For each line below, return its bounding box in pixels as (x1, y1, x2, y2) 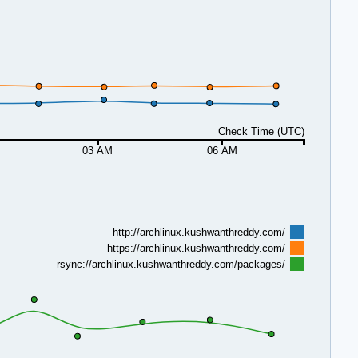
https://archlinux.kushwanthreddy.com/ (106, 241, 285, 254)
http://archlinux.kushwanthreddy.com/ (112, 225, 285, 238)
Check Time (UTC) (217, 125, 304, 137)
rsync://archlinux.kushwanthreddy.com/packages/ (56, 257, 285, 270)
